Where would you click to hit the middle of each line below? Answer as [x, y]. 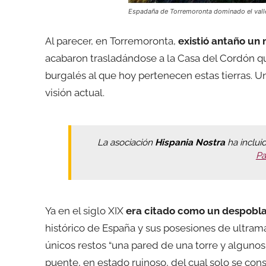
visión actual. [75, 92]
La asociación [126, 142]
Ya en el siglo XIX [84, 210]
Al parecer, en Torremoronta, [112, 41]
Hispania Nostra [190, 142]
